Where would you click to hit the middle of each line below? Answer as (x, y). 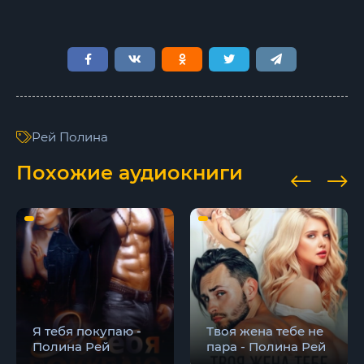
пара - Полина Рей (266, 347)
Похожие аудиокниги (130, 173)
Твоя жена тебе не (265, 331)
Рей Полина (70, 137)
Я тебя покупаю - (87, 331)
